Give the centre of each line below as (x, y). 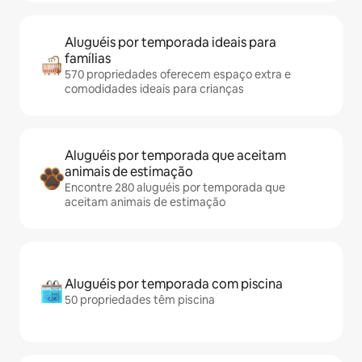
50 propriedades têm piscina (140, 300)
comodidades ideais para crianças (154, 89)
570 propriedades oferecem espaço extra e (178, 75)
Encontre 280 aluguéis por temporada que (175, 188)
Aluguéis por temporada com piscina (174, 284)
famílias (88, 59)
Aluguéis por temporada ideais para (170, 43)
